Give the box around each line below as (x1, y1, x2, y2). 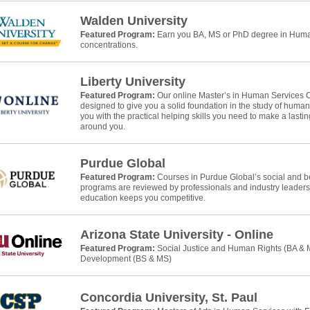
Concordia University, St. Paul (80, 290, 257, 304)
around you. (80, 122, 125, 131)
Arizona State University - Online (80, 228, 273, 241)
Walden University (80, 14, 188, 28)
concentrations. (80, 40, 138, 50)
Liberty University (80, 75, 185, 89)
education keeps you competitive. (80, 193, 206, 203)
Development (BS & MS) (80, 254, 172, 264)
